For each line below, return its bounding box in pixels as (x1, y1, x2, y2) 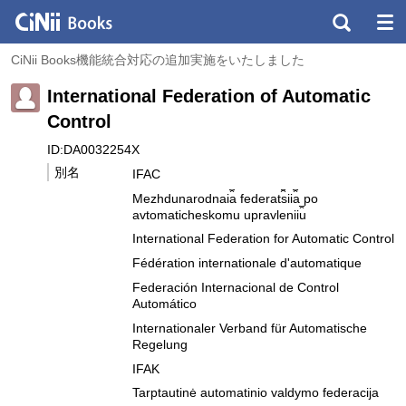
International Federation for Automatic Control (132, 231, 394, 246)
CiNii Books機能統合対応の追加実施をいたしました (11, 53, 304, 67)
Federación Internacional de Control (132, 279, 339, 295)
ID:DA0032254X (47, 142, 140, 157)
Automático (132, 295, 197, 311)
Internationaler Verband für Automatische (132, 320, 367, 335)
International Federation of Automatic (47, 86, 371, 106)
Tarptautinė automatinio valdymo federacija (132, 385, 379, 401)
